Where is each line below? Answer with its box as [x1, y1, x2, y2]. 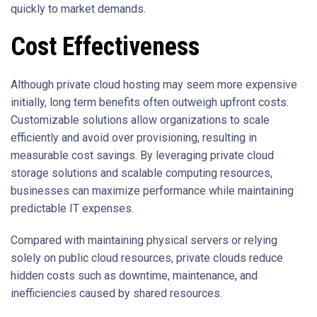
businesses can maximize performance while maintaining [11, 184, 294, 198]
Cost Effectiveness [11, 32, 200, 62]
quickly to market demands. [11, 2, 146, 16]
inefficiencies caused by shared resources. [11, 287, 222, 301]
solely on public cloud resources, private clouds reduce [11, 251, 283, 265]
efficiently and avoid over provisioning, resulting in [11, 131, 257, 145]
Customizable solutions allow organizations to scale [11, 113, 270, 127]
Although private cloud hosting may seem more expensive [11, 78, 297, 92]
